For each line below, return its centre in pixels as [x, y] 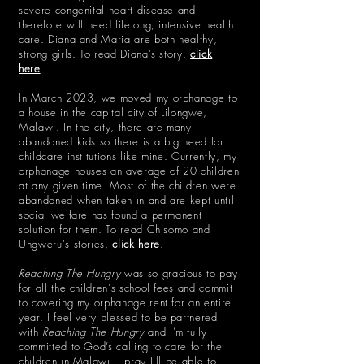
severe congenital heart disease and [107, 10]
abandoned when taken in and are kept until [127, 200]
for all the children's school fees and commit [126, 288]
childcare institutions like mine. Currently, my [128, 156]
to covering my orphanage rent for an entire [125, 302]
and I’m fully [175, 331]
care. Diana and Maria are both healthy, [118, 39]
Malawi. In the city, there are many [105, 127]
